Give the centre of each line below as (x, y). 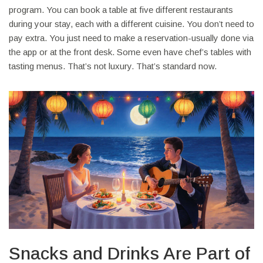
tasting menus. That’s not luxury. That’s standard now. (113, 66)
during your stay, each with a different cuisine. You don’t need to (131, 24)
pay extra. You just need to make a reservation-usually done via (131, 38)
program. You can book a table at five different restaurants (121, 10)
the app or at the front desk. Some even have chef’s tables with (130, 52)
